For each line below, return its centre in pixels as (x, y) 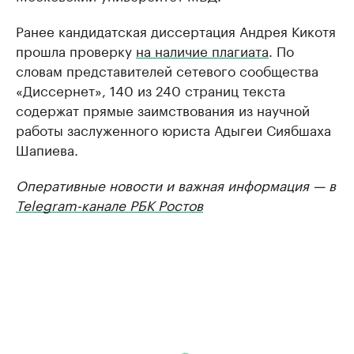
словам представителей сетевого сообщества (167, 70)
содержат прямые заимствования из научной (163, 109)
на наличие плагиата (202, 50)
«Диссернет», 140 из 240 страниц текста (151, 89)
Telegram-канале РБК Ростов (109, 204)
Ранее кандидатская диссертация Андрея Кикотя (176, 30)
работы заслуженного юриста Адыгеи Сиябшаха (173, 129)
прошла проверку (76, 50)
